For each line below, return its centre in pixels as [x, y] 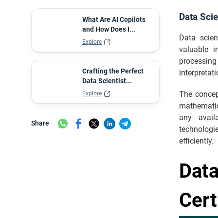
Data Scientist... [107, 81]
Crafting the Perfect [113, 71]
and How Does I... [109, 29]
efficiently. [196, 141]
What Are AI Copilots [114, 19]
